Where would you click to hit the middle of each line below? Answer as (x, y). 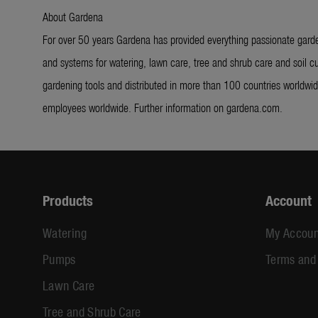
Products (68, 200)
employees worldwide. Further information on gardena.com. (163, 108)
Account (288, 200)
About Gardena (73, 17)
